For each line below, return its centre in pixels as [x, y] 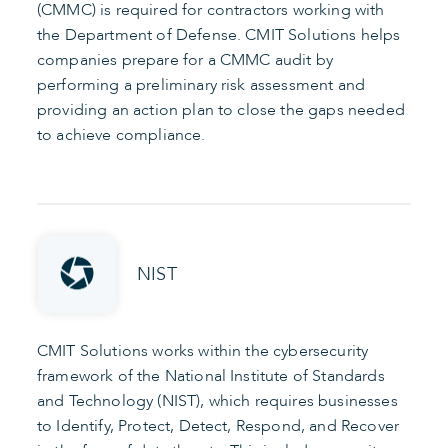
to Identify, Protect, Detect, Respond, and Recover [218, 426]
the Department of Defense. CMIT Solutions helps [219, 34]
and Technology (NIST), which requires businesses [217, 401]
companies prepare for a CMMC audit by [185, 59]
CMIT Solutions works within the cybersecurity [203, 351]
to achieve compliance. [121, 134]
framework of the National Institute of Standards [211, 376]
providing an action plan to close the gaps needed [221, 109]
